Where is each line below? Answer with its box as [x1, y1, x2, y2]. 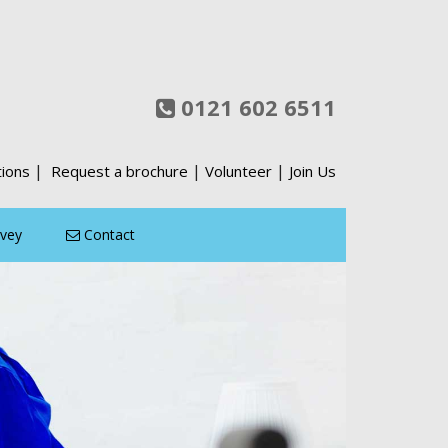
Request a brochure [51, 161, 188, 181]
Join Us [289, 161, 336, 181]
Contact [80, 225, 135, 244]
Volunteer [205, 161, 272, 181]
